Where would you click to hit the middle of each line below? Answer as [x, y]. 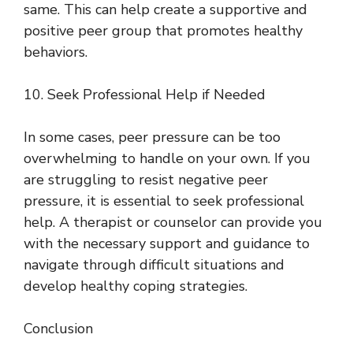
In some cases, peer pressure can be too [152, 137]
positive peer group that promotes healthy [163, 31]
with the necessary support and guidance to [167, 244]
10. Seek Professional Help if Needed [145, 95]
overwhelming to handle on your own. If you [167, 159]
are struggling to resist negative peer [146, 180]
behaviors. [56, 52]
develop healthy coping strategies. [136, 286]
